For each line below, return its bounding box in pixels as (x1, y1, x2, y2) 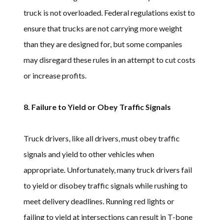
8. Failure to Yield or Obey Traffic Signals (24, 102, 171, 111)
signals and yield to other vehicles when (24, 149, 154, 159)
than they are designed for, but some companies (24, 39, 182, 49)
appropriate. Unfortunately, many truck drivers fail (24, 165, 192, 174)
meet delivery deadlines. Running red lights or (24, 196, 174, 206)
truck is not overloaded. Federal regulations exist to (24, 7, 195, 17)
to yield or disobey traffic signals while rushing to (24, 180, 188, 190)
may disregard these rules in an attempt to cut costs (24, 55, 195, 64)
